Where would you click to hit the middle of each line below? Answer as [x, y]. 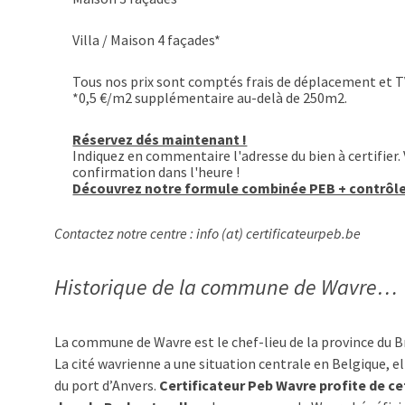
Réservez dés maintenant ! [160, 139]
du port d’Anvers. [107, 385]
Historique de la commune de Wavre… [226, 287]
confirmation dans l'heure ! [156, 172]
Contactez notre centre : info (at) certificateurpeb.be [207, 233]
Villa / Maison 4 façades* [147, 40]
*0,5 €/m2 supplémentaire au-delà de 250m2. [210, 98]
